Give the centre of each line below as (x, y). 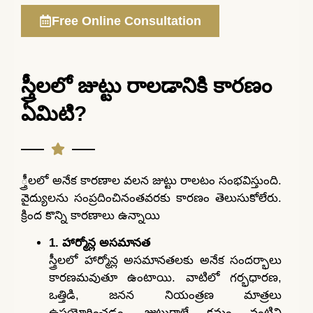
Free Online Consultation (126, 21)
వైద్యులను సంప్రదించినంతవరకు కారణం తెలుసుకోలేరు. (151, 198)
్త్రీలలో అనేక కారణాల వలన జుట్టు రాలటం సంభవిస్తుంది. (151, 180)
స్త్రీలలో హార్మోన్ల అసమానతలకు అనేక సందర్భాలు (165, 261)
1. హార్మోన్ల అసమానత (100, 243)
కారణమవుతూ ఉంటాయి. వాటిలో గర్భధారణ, (165, 278)
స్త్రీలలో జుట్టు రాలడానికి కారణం (146, 85)
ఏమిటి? (54, 113)
